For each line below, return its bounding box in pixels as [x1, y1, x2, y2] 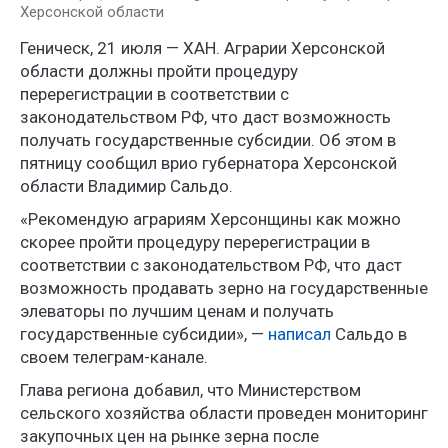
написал [268, 323, 335, 344]
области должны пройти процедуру [20, 60, 298, 81]
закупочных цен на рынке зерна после [20, 425, 319, 446]
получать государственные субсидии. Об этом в [20, 129, 396, 150]
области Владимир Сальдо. [20, 175, 233, 196]
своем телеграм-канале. [20, 346, 208, 367]
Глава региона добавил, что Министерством [20, 379, 361, 400]
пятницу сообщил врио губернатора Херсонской [20, 152, 397, 173]
